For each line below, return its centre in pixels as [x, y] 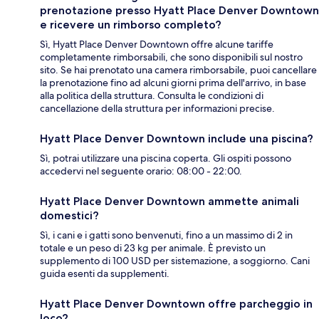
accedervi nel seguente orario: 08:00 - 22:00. [141, 171]
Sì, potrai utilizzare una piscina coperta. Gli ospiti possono [166, 158]
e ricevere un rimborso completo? [131, 25]
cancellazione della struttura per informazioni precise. [157, 109]
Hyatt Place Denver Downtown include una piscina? [177, 139]
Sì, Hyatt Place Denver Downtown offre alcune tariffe [157, 45]
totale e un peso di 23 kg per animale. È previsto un [153, 248]
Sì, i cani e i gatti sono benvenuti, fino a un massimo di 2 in [166, 235]
